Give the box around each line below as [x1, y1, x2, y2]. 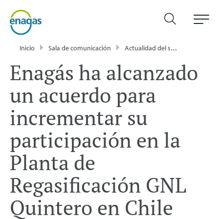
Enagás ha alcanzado [10, 58, 198, 86]
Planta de [10, 148, 95, 176]
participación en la [10, 126, 180, 153]
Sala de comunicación [48, 43, 111, 52]
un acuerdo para [10, 81, 156, 109]
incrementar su [10, 103, 148, 131]
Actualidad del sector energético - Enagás [125, 43, 171, 52]
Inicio [20, 43, 35, 52]
